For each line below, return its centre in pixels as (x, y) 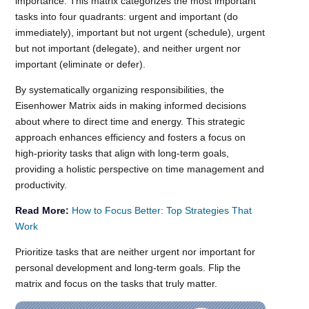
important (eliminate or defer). (81, 64)
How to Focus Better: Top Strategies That (162, 210)
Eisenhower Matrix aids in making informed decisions (131, 105)
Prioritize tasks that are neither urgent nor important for (136, 251)
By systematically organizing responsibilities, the (120, 89)
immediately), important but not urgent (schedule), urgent (140, 32)
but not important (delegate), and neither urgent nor (128, 48)
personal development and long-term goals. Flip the (128, 267)
